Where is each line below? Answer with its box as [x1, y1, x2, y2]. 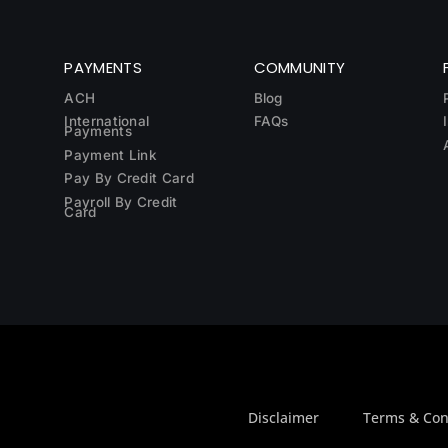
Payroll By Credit [64, 193, 178, 210]
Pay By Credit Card [64, 170, 194, 187]
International [64, 113, 150, 130]
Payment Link [64, 146, 158, 163]
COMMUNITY [253, 56, 346, 78]
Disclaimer [247, 408, 319, 428]
